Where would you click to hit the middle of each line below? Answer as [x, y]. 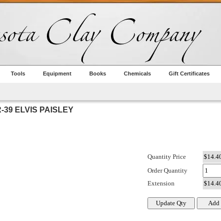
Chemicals [137, 74]
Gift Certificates [189, 74]
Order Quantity [167, 171]
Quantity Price [167, 157]
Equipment [57, 74]
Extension [161, 184]
